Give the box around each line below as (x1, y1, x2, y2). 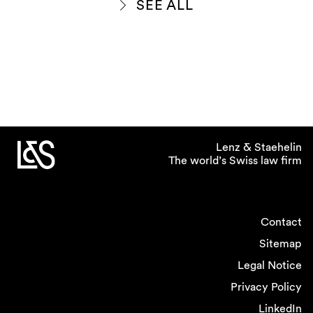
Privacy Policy (231, 280, 302, 293)
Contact (261, 215, 302, 228)
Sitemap (259, 237, 302, 250)
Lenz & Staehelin (216, 140, 302, 154)
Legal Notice (238, 259, 302, 272)
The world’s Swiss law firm (168, 154, 302, 167)
